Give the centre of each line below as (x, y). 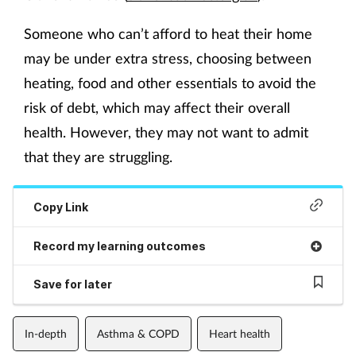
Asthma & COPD (138, 333)
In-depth (46, 333)
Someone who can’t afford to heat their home (168, 34)
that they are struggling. (98, 157)
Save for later (73, 284)
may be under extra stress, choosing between (168, 58)
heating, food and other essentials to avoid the (170, 83)
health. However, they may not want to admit (166, 132)
